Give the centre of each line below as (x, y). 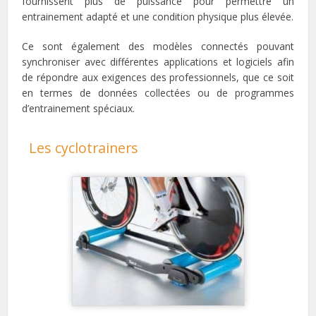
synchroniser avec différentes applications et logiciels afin (158, 62)
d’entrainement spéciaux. (79, 109)
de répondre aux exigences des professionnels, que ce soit (158, 78)
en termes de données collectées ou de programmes (158, 93)
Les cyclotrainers (84, 148)
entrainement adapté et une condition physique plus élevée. (158, 17)
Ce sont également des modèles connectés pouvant (158, 47)
